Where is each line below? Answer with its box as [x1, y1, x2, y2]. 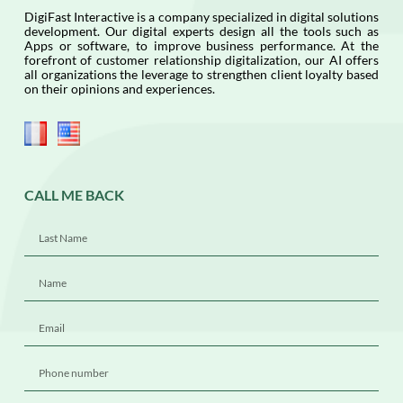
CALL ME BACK [23, 186, 124, 204]
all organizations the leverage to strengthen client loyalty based [23, 67, 380, 83]
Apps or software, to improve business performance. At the [23, 38, 380, 54]
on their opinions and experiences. [23, 81, 215, 97]
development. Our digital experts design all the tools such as [23, 23, 380, 40]
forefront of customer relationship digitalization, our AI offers [23, 52, 380, 68]
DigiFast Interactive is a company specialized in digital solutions [23, 9, 380, 25]
